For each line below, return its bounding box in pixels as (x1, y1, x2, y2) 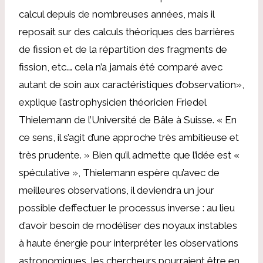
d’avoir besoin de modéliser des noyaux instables (19, 219, 237, 231)
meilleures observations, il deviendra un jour (19, 184, 214, 196)
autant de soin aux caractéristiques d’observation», (19, 78, 244, 90)
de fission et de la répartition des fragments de (19, 43, 227, 55)
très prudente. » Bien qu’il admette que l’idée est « (19, 149, 240, 161)
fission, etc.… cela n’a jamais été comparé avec (19, 60, 222, 73)
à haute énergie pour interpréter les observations (19, 237, 238, 249)
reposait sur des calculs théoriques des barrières (19, 25, 235, 38)
